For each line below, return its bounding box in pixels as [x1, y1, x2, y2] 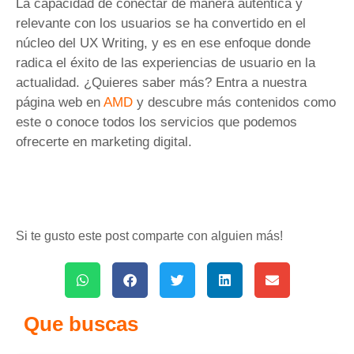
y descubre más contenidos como [133, 95, 336, 111]
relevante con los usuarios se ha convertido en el [16, 16, 306, 32]
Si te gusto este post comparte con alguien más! [16, 228, 283, 243]
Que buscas [24, 311, 138, 336]
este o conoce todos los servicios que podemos [16, 115, 297, 130]
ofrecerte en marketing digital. [16, 134, 196, 150]
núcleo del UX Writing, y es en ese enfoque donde [16, 36, 311, 51]
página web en [16, 95, 104, 111]
